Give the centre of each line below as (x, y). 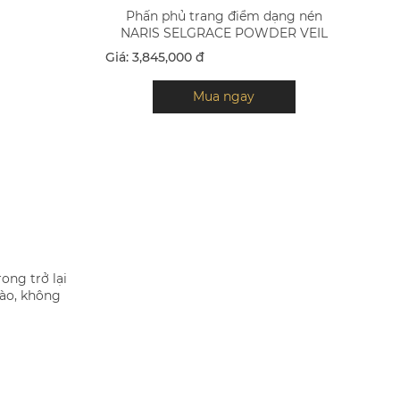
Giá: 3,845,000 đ (154, 57)
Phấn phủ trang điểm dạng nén (224, 16)
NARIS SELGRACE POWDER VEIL (224, 33)
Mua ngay (224, 96)
